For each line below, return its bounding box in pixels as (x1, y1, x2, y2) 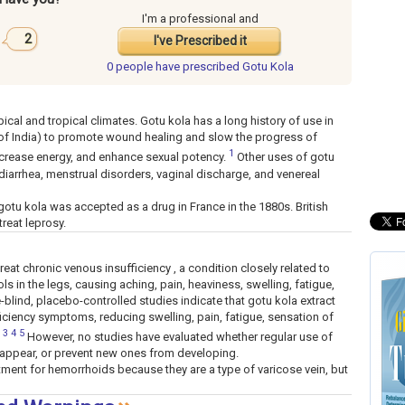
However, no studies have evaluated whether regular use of (24, 329, 333, 344)
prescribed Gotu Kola (182, 60, 294, 74)
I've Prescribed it (153, 33, 247, 49)
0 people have (106, 60, 183, 74)
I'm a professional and (141, 12, 259, 26)
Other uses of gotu (234, 150, 334, 165)
